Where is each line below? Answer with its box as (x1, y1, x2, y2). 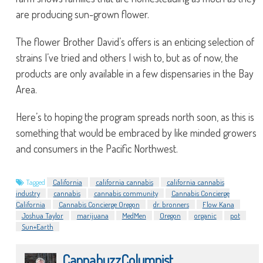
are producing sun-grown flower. (15, 8, 149, 21)
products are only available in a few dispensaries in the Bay (15, 67, 254, 80)
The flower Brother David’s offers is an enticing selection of (15, 35, 254, 48)
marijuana (76, 211, 109, 220)
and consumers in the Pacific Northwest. (15, 142, 178, 155)
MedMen (122, 211, 146, 220)
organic (194, 211, 217, 220)
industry (15, 188, 40, 198)
